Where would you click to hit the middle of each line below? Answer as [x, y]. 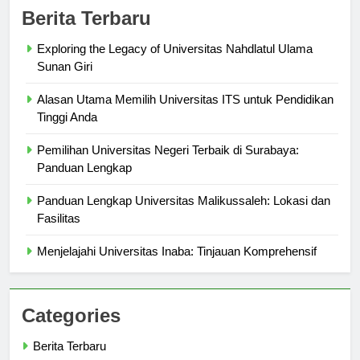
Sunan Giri [65, 81]
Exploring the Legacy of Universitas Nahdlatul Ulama [175, 63]
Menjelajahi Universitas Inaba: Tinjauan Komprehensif [177, 266]
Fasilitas [59, 233]
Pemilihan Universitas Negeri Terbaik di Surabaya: [168, 165]
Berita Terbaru [86, 33]
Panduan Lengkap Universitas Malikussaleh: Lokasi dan [184, 215]
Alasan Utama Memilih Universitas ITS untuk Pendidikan [185, 114]
